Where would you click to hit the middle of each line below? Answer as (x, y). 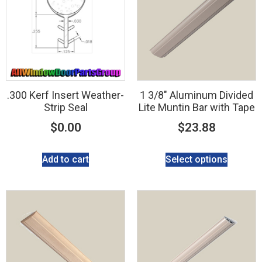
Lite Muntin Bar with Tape (196, 107)
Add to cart (65, 159)
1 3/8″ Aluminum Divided (196, 95)
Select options (196, 159)
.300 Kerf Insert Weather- (65, 95)
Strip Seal (65, 107)
